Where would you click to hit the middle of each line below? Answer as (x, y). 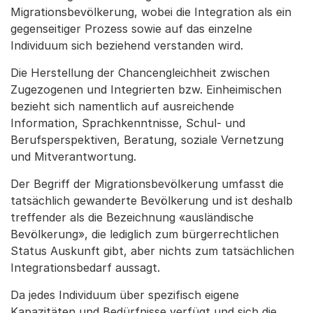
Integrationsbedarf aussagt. (85, 268)
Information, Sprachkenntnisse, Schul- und (128, 123)
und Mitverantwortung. (73, 156)
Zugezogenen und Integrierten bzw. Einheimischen (146, 89)
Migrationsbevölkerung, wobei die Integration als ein (151, 12)
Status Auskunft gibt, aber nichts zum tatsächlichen (152, 251)
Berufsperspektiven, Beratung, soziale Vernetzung (147, 140)
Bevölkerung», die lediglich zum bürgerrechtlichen (145, 234)
